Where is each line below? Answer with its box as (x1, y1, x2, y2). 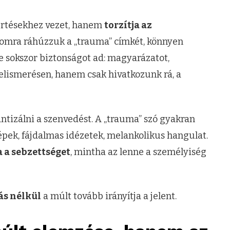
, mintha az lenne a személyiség (70, 146, 206, 158)
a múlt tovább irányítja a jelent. (41, 190, 177, 202)
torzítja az (104, 20, 152, 31)
